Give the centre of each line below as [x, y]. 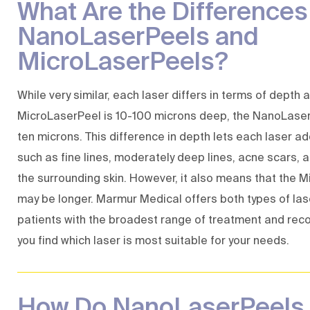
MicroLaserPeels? [123, 61]
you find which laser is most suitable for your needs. [153, 240]
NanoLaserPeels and [138, 36]
